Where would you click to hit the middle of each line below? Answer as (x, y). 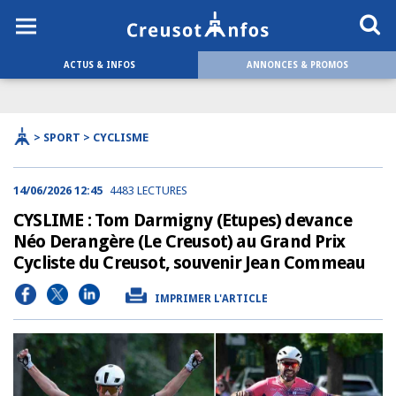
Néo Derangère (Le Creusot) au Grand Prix (179, 241)
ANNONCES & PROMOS (297, 65)
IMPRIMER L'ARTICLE (211, 299)
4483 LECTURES (148, 190)
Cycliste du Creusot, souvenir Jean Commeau (190, 263)
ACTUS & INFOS (99, 65)
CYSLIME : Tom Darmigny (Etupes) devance (183, 220)
